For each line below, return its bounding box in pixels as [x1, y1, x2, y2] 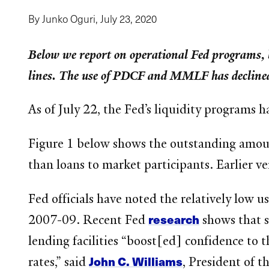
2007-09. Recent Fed [28, 212, 149, 228]
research [148, 211, 200, 228]
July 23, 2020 [100, 11, 157, 26]
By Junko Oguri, [28, 11, 101, 26]
